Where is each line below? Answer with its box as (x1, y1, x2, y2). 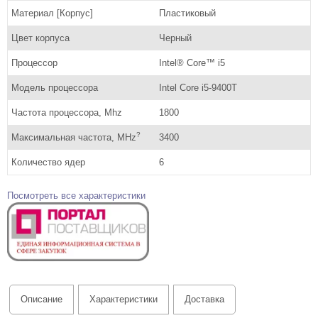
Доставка (185, 294, 224, 305)
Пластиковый (158, 7, 216, 18)
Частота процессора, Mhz (11, 106, 122, 118)
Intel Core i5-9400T (158, 82, 237, 93)
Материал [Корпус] (11, 7, 93, 18)
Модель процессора (11, 82, 98, 93)
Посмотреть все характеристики (7, 190, 146, 201)
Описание (21, 294, 62, 305)
